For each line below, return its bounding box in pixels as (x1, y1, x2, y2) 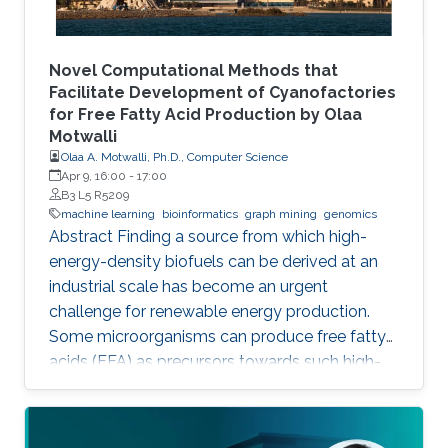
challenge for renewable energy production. (49, 301, 370, 321)
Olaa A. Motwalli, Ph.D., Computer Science (61, 149, 288, 164)
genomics (324, 206, 377, 221)
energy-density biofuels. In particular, (49, 376, 318, 396)
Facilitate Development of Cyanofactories (49, 82, 396, 102)
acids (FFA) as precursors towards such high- (49, 351, 381, 371)
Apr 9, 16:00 (61, 168, 126, 183)
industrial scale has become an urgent (49, 276, 328, 296)
